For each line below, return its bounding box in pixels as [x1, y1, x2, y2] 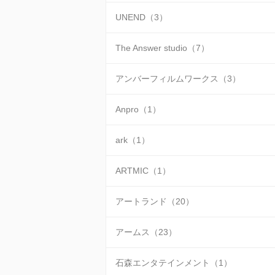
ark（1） [115, 135, 150, 145]
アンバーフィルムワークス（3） [115, 74, 241, 83]
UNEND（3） [115, 12, 168, 22]
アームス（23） [115, 227, 177, 237]
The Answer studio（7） [115, 43, 209, 53]
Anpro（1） [115, 104, 161, 114]
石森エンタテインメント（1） [115, 258, 232, 268]
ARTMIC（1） [115, 166, 171, 176]
